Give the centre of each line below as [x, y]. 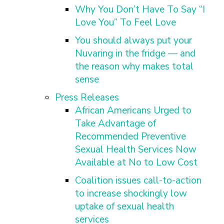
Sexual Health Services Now [136, 149]
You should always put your [133, 40]
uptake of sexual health [124, 206]
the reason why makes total [134, 66]
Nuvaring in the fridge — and [135, 53]
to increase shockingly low [131, 193]
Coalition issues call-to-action [138, 180]
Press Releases [87, 97]
